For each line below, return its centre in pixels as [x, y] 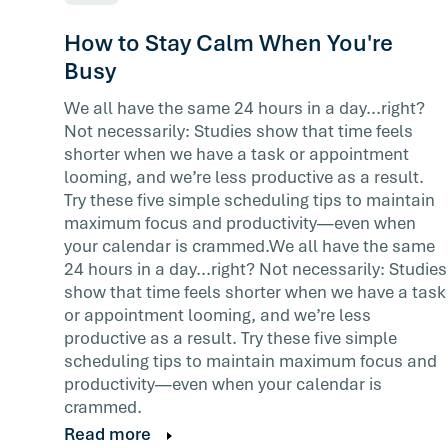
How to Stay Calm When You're [228, 43]
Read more [107, 434]
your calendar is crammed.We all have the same [249, 246]
